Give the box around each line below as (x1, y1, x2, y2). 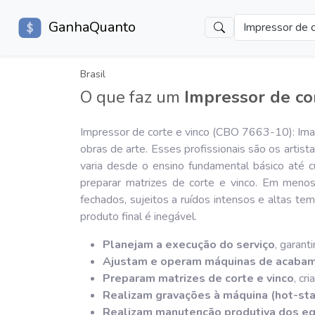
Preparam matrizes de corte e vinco (103, 270, 294, 286)
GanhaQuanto (48, 18, 136, 37)
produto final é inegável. (80, 208, 197, 224)
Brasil (80, 66, 105, 81)
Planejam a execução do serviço (103, 236, 275, 252)
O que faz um (80, 85, 184, 108)
